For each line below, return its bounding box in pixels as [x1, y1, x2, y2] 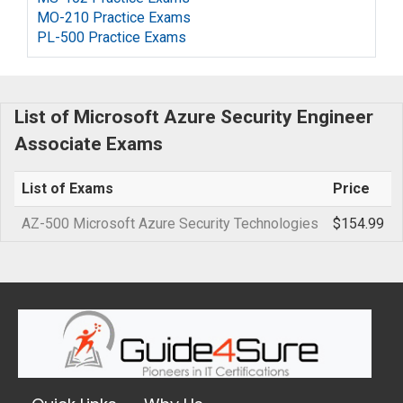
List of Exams [22, 180, 113, 197]
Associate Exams [14, 133, 163, 155]
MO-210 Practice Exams [37, 9, 191, 26]
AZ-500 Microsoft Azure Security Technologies [22, 215, 318, 232]
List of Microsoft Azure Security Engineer [14, 106, 373, 128]
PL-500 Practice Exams [37, 29, 186, 46]
